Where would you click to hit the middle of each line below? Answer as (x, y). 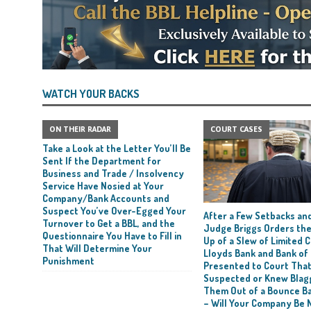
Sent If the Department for (101, 161)
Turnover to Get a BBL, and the (108, 224)
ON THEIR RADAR (80, 129)
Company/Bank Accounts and (106, 199)
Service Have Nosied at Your (103, 186)
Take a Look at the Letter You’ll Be (116, 149)
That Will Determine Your (97, 249)
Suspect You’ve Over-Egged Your (114, 211)
